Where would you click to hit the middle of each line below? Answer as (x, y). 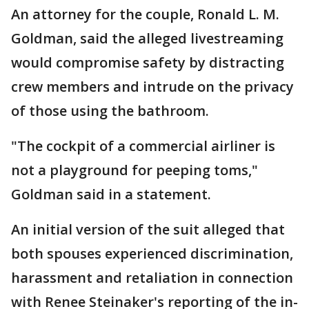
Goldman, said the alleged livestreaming (147, 38)
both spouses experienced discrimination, (152, 253)
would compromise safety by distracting (148, 62)
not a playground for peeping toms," (134, 170)
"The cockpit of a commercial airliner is (143, 146)
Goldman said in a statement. (111, 194)
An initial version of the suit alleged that (148, 229)
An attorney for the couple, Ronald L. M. (145, 14)
